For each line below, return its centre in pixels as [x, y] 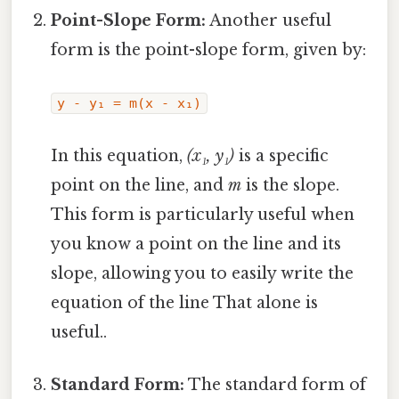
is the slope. [291, 185]
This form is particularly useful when [203, 214]
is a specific [282, 155]
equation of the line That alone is [185, 302]
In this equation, [119, 155]
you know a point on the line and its [196, 244]
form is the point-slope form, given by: [209, 50]
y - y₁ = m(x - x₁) [130, 104]
